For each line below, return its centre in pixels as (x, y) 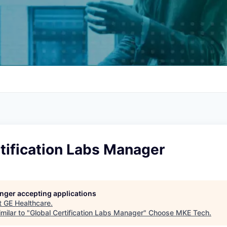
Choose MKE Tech (179, 212)
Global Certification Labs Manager (87, 212)
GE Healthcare (27, 203)
